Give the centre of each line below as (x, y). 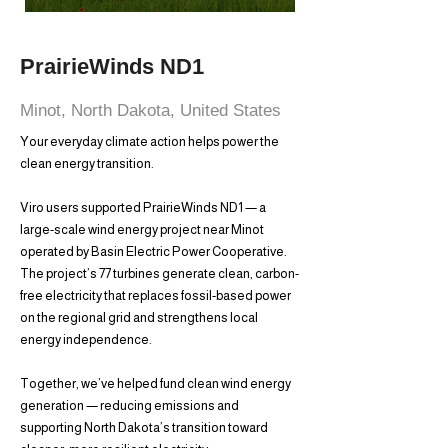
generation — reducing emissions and (129, 405)
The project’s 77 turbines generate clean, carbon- (159, 273)
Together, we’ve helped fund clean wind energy (155, 383)
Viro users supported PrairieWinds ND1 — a (143, 207)
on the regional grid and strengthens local (139, 317)
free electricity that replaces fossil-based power (155, 295)
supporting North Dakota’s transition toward (144, 427)
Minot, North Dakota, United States (150, 110)
